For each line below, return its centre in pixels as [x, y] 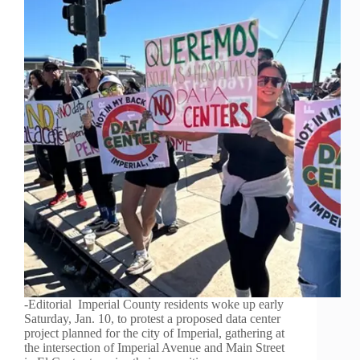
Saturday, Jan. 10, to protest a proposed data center [152, 319]
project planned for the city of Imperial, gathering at [154, 333]
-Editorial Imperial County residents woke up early [154, 305]
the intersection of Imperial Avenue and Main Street [154, 348]
